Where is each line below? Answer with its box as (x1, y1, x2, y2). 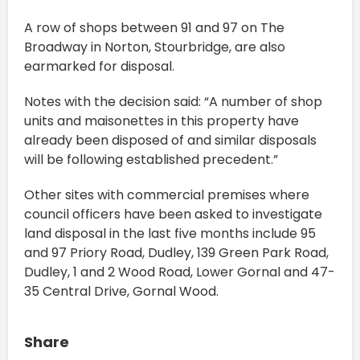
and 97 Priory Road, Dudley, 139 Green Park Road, (24, 243, 329, 263)
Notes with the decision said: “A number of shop (24, 92, 322, 112)
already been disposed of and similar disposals (24, 131, 317, 150)
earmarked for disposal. (24, 57, 174, 76)
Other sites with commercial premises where (24, 186, 309, 205)
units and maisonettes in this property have (24, 112, 299, 131)
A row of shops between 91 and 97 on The (24, 18, 284, 38)
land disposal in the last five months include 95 (24, 224, 316, 243)
